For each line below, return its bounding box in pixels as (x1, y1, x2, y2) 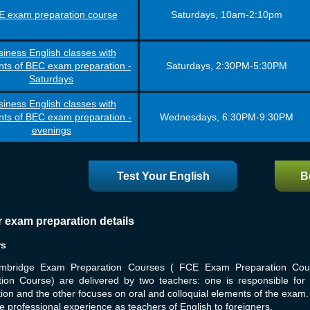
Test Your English (116, 170, 210, 182)
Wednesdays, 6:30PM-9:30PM (160, 112, 293, 123)
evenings (31, 125, 71, 136)
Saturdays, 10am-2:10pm (171, 10, 282, 21)
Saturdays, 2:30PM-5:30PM (166, 61, 287, 72)
